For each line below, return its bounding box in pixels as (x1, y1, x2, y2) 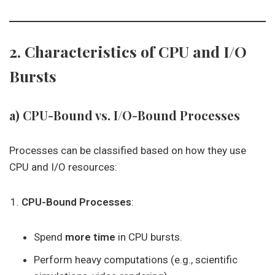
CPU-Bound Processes (21, 196, 131, 208)
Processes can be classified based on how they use (9, 144, 246, 157)
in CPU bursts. (115, 231, 182, 243)
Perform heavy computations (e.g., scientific (34, 254, 238, 266)
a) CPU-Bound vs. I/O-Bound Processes (9, 107, 240, 123)
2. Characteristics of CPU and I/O (9, 41, 247, 61)
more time (65, 231, 115, 243)
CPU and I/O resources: (9, 161, 117, 173)
